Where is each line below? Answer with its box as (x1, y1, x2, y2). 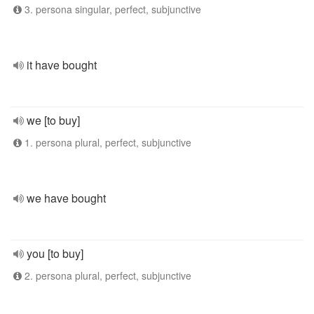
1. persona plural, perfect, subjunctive (22, 135, 191, 149)
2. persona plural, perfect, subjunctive (22, 268, 191, 282)
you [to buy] (27, 245, 83, 261)
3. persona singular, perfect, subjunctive (22, 2, 201, 16)
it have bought (27, 57, 97, 73)
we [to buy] (27, 112, 80, 128)
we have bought (27, 190, 106, 206)
